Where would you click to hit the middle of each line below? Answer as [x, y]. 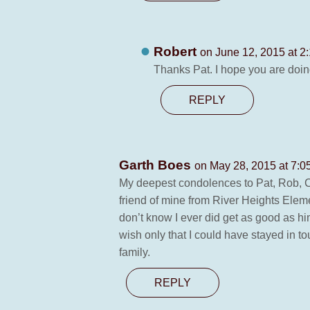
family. [135, 252]
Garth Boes [157, 165]
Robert [177, 52]
